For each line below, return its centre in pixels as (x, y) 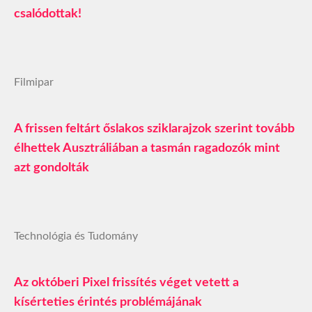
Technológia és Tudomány (76, 236)
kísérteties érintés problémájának (108, 303)
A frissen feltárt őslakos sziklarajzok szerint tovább (154, 129)
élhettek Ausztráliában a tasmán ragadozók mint (147, 149)
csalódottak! (48, 14)
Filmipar (34, 83)
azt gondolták (52, 168)
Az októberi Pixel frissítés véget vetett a (126, 283)
